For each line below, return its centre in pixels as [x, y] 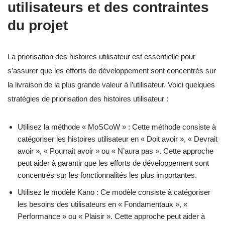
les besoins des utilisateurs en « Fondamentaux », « [102, 204]
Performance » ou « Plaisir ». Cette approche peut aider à [111, 216]
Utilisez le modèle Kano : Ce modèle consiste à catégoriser [114, 192]
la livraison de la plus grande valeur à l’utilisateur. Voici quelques [111, 84]
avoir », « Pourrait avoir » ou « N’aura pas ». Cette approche [116, 151]
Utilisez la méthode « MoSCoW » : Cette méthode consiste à [117, 127]
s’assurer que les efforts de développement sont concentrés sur [112, 70]
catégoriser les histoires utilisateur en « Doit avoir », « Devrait [118, 139]
